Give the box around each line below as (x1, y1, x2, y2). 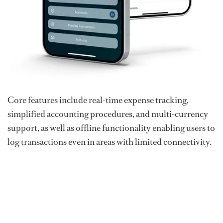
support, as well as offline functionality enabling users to (7, 122, 215, 134)
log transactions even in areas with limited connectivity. (7, 136, 212, 148)
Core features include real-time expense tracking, (7, 94, 189, 107)
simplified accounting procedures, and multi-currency (7, 108, 208, 120)
